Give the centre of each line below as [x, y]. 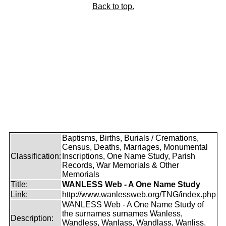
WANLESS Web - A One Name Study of [133, 205]
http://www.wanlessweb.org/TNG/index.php [139, 194]
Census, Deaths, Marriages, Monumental [135, 147]
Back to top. [113, 6]
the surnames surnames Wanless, [122, 214]
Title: [19, 184]
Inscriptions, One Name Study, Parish [129, 156]
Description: [32, 218]
